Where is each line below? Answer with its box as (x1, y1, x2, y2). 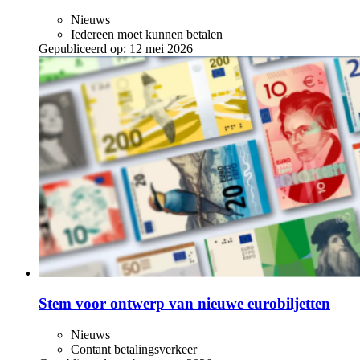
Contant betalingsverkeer (71, 342, 197, 357)
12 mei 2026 (129, 41, 193, 55)
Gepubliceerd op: (39, 41, 126, 55)
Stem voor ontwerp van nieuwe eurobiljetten (39, 295, 330, 313)
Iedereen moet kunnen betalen (71, 27, 223, 41)
